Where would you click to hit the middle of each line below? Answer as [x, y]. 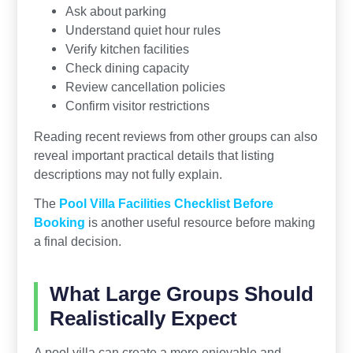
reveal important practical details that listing [154, 156]
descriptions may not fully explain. [128, 175]
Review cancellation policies [145, 87]
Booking [59, 223]
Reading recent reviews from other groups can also [175, 137]
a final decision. [77, 242]
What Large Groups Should [181, 294]
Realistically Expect [143, 319]
